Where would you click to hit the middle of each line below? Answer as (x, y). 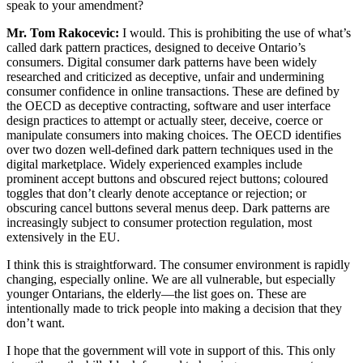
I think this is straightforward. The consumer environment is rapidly (178, 265)
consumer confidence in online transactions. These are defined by (173, 92)
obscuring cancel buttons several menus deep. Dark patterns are (168, 208)
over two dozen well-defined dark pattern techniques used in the (170, 150)
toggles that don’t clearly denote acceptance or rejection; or (156, 194)
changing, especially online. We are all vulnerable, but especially (171, 280)
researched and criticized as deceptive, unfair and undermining (165, 77)
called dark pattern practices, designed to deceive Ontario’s (156, 48)
